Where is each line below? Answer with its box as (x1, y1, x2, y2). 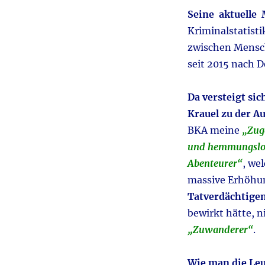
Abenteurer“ (187, 157, 243, 170)
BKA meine (187, 124, 242, 137)
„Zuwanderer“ (187, 224, 253, 236)
